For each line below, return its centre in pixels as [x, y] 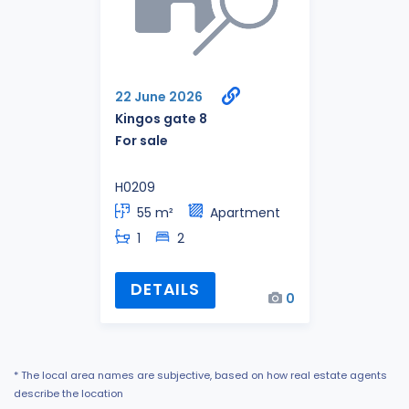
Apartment [245, 212]
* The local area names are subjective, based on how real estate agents [200, 375]
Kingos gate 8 [161, 118]
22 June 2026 [158, 96]
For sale [141, 140]
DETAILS [165, 290]
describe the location [68, 393]
